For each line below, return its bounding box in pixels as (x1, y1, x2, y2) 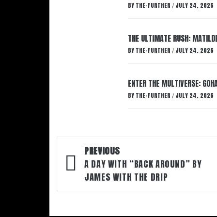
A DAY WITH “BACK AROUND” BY (84, 157, 202, 170)
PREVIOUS (84, 144, 121, 157)
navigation (62, 155, 124, 176)
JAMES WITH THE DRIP (84, 170, 168, 184)
